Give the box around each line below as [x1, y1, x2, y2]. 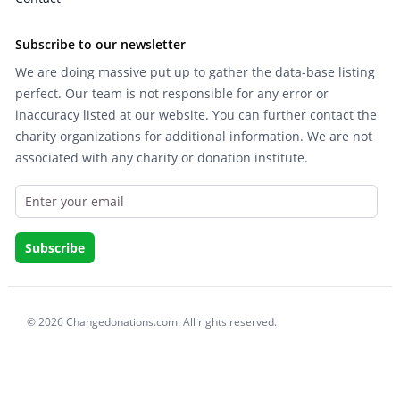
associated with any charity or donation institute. [14, 149, 308, 167]
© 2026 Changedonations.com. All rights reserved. [27, 314, 278, 330]
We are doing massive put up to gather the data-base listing [14, 63, 375, 81]
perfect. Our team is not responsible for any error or [14, 85, 329, 103]
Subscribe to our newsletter [14, 36, 186, 54]
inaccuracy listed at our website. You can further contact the [14, 106, 377, 124]
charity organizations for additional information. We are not [14, 128, 372, 146]
